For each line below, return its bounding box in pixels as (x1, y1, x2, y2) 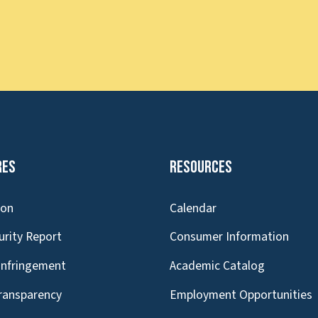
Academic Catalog (170, 257, 265, 275)
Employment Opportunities (170, 285, 312, 304)
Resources (170, 156, 232, 177)
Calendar (170, 199, 216, 217)
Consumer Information (170, 228, 289, 246)
